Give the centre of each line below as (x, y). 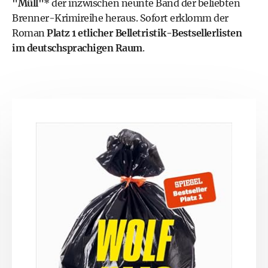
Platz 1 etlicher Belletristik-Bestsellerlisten (144, 33)
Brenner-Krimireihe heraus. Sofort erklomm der (120, 18)
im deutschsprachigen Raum (77, 48)
